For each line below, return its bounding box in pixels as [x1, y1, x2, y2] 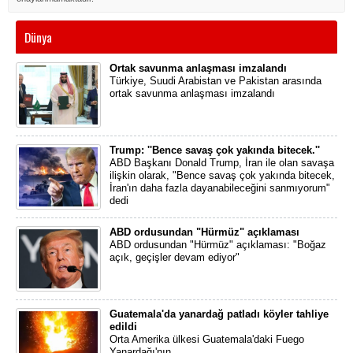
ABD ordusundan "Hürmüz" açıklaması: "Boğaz [110, 239, 326, 251]
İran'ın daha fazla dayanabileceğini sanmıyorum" [110, 182, 330, 194]
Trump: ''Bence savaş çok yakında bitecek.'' [110, 144, 320, 156]
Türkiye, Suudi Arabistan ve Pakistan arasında [110, 75, 321, 87]
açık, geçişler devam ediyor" [110, 251, 240, 263]
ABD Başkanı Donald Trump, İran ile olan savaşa [110, 157, 334, 169]
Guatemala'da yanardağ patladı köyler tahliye [110, 308, 329, 320]
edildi [110, 321, 137, 333]
